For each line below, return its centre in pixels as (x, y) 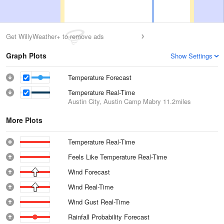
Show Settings (191, 56)
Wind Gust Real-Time (99, 202)
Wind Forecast (89, 172)
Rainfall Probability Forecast (109, 217)
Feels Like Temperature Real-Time (118, 157)
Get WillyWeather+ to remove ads (55, 36)
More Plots (24, 120)
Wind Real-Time (91, 187)
